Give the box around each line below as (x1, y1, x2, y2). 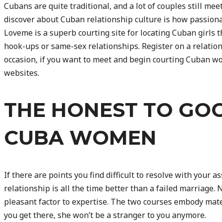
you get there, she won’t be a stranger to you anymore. (4, 209, 206, 221)
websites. (4, 67, 39, 79)
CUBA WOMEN (4, 125, 157, 150)
